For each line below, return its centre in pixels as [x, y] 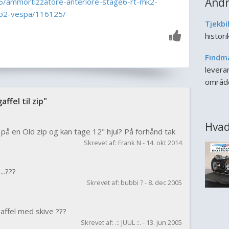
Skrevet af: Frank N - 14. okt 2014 [133, 143]
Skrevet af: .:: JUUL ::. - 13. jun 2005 [131, 222]
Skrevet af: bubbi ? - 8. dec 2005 [134, 182]
